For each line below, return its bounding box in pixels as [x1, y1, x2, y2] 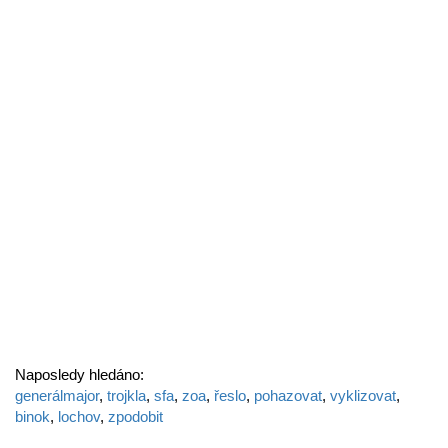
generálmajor [15, 387, 99, 404]
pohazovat [254, 387, 322, 404]
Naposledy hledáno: [15, 366, 144, 383]
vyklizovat [330, 387, 396, 404]
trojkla [107, 387, 146, 404]
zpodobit [108, 408, 163, 425]
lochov [58, 408, 100, 425]
